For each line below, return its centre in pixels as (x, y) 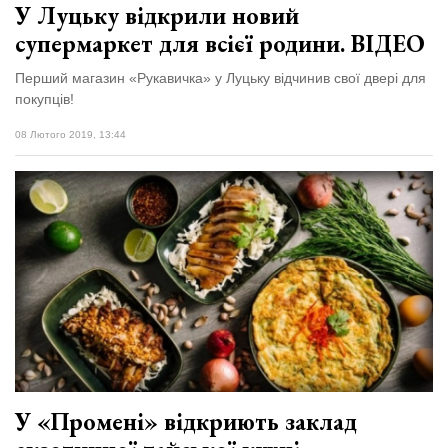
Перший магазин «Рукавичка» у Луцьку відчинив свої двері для (220, 77)
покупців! (44, 98)
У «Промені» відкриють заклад (186, 422)
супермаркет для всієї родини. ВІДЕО (220, 43)
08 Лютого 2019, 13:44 (70, 134)
